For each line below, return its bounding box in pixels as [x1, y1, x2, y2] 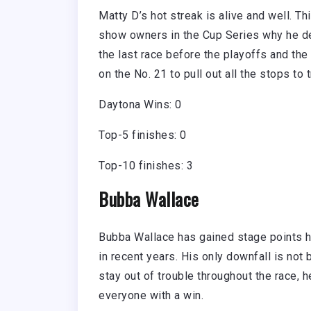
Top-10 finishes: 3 [99, 159, 193, 173]
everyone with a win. [99, 289, 207, 303]
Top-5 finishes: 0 [99, 128, 187, 142]
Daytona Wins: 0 [99, 98, 182, 112]
